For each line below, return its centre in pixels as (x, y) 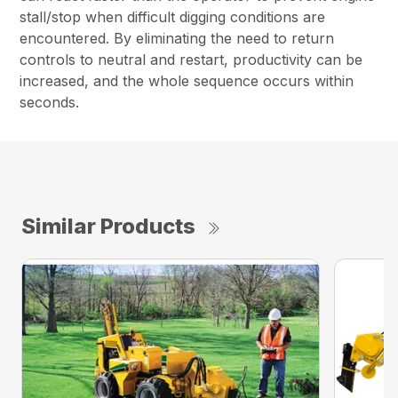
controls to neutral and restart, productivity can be (191, 60)
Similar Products (108, 227)
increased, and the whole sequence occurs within (187, 81)
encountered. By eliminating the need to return (177, 39)
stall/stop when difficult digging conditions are (173, 17)
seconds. (50, 103)
